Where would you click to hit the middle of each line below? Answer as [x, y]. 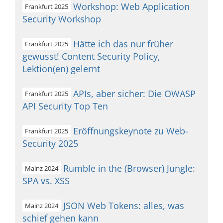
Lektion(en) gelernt [61, 69]
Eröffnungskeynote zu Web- [131, 131]
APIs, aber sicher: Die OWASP [134, 94]
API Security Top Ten [65, 106]
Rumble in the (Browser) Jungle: [129, 168]
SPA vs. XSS [46, 181]
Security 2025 [50, 143]
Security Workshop [62, 19]
